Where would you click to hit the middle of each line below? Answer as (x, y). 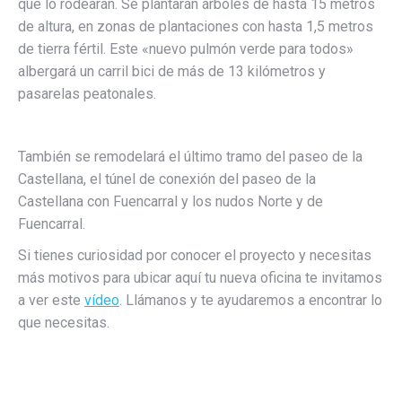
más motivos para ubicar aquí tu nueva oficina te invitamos (200, 277)
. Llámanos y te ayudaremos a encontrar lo (251, 300)
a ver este (51, 300)
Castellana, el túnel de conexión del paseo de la (167, 179)
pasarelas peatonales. (87, 93)
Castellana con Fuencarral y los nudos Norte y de (170, 201)
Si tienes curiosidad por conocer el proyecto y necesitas (195, 255)
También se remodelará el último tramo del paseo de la (190, 156)
